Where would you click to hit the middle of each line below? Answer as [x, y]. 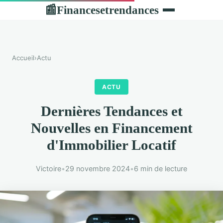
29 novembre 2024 [98, 169]
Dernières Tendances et [111, 111]
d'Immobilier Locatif [111, 145]
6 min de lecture [161, 169]
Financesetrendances [108, 10]
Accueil [23, 58]
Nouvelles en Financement [111, 128]
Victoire [49, 169]
